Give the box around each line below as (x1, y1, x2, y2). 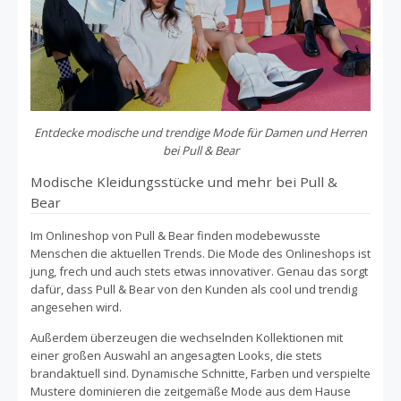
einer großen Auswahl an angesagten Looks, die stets (30, 346, 322, 363)
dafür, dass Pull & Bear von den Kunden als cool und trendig (30, 280, 357, 297)
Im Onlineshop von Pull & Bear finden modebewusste (30, 226, 320, 243)
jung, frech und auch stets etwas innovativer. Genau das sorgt (30, 262, 368, 279)
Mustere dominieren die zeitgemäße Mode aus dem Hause (30, 382, 351, 399)
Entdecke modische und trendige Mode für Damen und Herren (34, 124, 367, 141)
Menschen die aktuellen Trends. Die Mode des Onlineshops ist (30, 244, 371, 261)
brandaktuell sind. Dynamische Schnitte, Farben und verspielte (30, 364, 371, 381)
